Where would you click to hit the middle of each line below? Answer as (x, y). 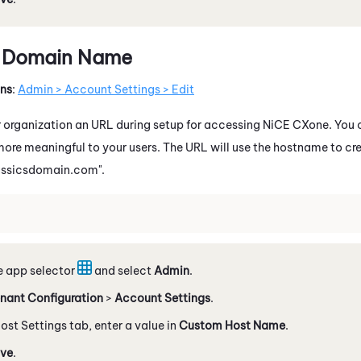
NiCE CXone (296, 124)
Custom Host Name (232, 325)
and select (123, 270)
